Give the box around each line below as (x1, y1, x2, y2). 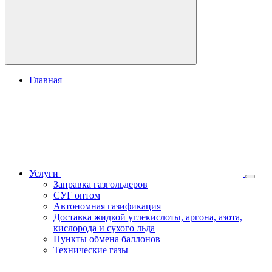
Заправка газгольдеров (53, 179, 148, 189)
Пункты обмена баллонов (53, 234, 160, 244)
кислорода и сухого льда (53, 223, 155, 233)
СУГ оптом (53, 190, 100, 200)
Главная (29, 75, 62, 85)
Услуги (29, 168, 61, 178)
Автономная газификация (53, 201, 161, 211)
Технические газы (53, 245, 128, 255)
